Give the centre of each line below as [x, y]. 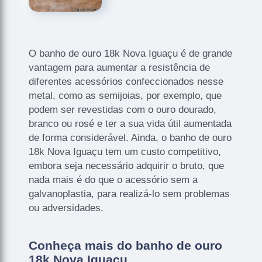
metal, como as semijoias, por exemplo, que [125, 95]
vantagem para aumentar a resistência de [120, 67]
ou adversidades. [66, 208]
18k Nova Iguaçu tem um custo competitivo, [125, 151]
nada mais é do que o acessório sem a [113, 180]
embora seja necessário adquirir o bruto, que [127, 166]
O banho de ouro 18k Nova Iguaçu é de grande [131, 53]
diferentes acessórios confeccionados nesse [126, 81]
